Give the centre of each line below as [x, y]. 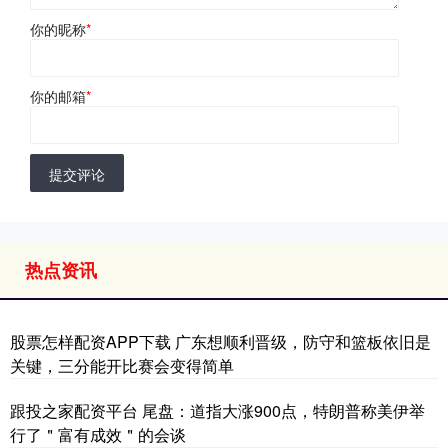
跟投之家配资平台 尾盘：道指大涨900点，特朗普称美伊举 [217, 411]
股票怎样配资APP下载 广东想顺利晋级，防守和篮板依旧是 [220, 342]
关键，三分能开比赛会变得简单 [122, 366]
